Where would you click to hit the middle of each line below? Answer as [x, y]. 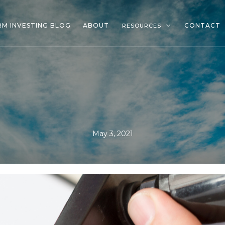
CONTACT [202, 25]
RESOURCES [142, 26]
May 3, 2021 [113, 134]
